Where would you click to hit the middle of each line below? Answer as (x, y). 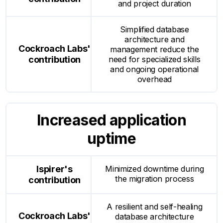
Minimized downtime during (155, 168)
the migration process (155, 178)
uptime (111, 138)
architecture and (155, 39)
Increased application (111, 120)
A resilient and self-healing (155, 206)
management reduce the (155, 49)
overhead (155, 79)
